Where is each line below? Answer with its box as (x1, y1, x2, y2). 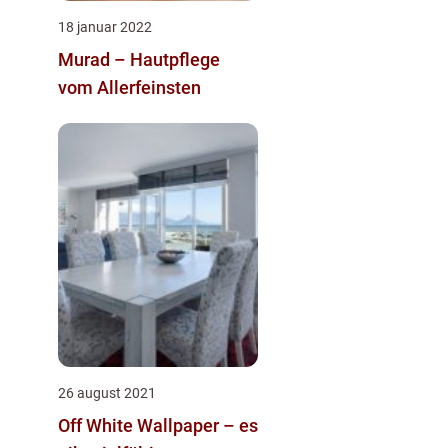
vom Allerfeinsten (58, 77, 201, 99)
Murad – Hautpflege (58, 49, 220, 71)
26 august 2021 (58, 385, 156, 402)
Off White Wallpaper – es (58, 415, 258, 437)
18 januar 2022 (58, 19, 152, 36)
